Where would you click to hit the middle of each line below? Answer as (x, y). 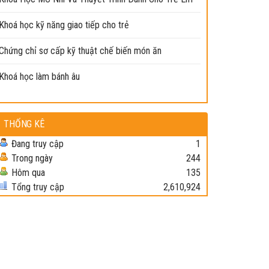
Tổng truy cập (38, 187)
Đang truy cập (38, 144)
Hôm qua (28, 173)
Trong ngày (32, 159)
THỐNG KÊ (24, 124)
